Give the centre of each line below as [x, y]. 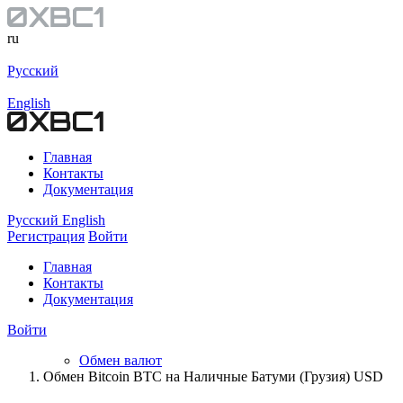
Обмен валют [121, 360]
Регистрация [46, 236]
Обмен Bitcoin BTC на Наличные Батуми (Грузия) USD [213, 376]
